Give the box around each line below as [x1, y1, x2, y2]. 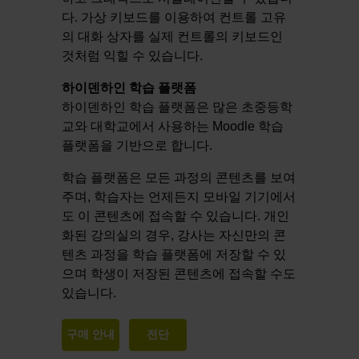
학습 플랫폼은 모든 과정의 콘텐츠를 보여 [62, 171, 296, 185]
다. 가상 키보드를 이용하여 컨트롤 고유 [62, 10, 287, 25]
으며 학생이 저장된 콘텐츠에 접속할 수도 [62, 267, 296, 281]
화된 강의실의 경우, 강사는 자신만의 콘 [62, 228, 287, 243]
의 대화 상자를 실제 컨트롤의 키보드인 [62, 30, 284, 44]
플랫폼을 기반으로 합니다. [62, 139, 213, 153]
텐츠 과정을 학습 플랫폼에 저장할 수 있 [62, 248, 287, 262]
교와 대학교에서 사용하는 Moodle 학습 [62, 119, 284, 134]
